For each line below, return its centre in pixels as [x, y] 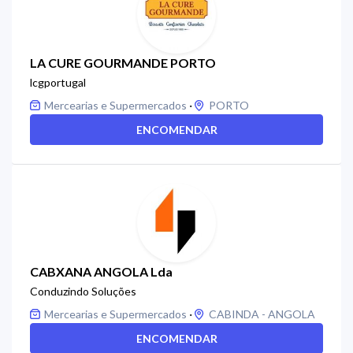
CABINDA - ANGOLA [262, 314]
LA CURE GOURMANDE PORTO [123, 63]
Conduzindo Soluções [83, 291]
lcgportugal [58, 82]
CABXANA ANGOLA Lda [101, 271]
